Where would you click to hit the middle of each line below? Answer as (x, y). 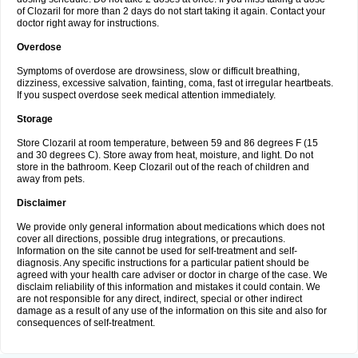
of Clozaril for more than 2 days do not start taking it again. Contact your (171, 11)
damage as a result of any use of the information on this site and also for (172, 311)
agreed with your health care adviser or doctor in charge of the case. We (172, 275)
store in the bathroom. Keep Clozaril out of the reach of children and (163, 167)
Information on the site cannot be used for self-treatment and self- (157, 251)
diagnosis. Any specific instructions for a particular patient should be (163, 263)
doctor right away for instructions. (88, 23)
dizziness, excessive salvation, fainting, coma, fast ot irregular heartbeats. (175, 83)
